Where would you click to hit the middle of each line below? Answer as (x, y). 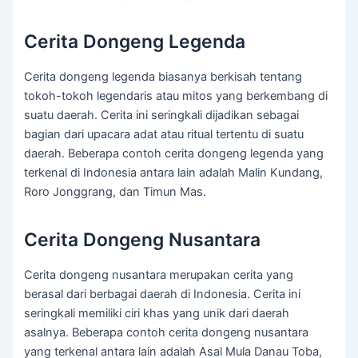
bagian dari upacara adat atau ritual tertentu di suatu (164, 135)
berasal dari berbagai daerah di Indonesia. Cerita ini (163, 294)
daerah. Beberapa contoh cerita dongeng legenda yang (174, 154)
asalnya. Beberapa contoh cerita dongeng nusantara (167, 333)
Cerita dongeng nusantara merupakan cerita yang (159, 275)
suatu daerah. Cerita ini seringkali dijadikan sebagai (162, 115)
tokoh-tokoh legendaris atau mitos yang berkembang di (176, 96)
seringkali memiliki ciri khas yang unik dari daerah (157, 314)
